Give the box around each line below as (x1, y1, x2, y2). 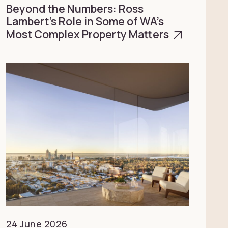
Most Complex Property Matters (6, 26, 171, 42)
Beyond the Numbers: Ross (6, 1, 144, 16)
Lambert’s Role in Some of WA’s (6, 14, 164, 29)
